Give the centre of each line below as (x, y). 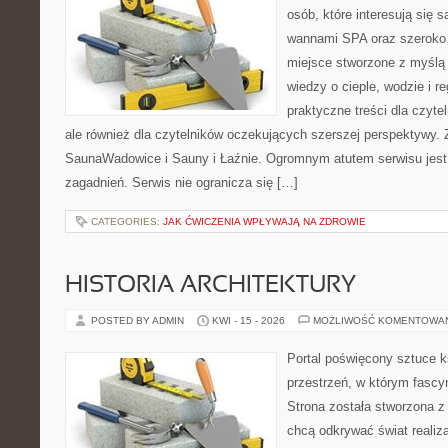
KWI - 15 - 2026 (248, 320)
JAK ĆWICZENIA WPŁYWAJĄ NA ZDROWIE (264, 221)
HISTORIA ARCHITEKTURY (210, 286)
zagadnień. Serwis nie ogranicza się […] (181, 182)
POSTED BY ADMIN (139, 320)
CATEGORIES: (127, 221)
